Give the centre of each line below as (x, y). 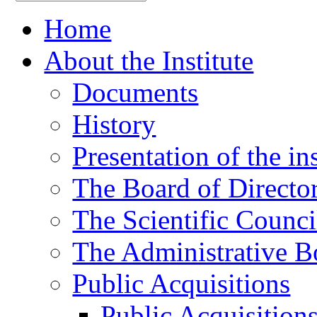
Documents (136, 92)
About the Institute (149, 60)
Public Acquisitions (181, 283)
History (114, 124)
